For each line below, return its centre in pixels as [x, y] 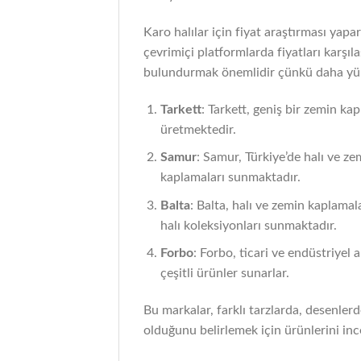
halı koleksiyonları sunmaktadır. [248, 225]
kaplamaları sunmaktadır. [230, 178]
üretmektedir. [198, 129]
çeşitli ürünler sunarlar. [224, 274]
